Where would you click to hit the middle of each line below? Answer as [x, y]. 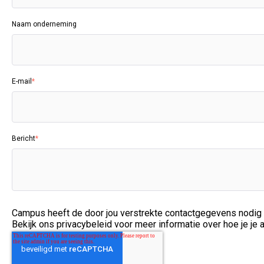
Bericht [24, 138]
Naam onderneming [44, 24]
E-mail [22, 81]
